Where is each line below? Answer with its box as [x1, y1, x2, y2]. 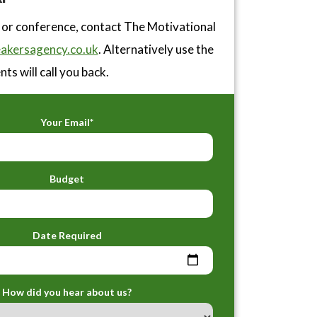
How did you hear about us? [2, 285, 132, 298]
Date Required [32, 229, 102, 241]
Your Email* [40, 115, 94, 128]
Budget [50, 172, 85, 185]
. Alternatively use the [98, 41, 214, 57]
